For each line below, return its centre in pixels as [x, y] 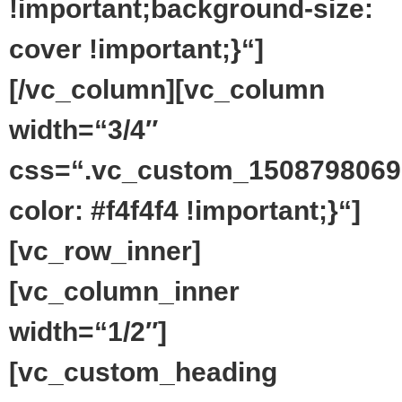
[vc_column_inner [124, 291]
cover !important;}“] [136, 49]
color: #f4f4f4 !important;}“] [185, 210]
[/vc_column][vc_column [167, 89]
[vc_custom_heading [143, 372]
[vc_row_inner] [105, 251]
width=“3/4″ [83, 130]
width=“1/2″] [88, 332]
